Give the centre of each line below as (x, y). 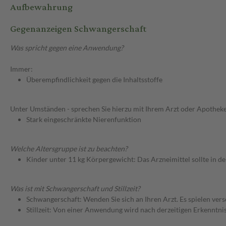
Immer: (21, 69)
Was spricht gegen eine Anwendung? (67, 48)
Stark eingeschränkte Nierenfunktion (84, 120)
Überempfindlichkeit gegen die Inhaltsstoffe (94, 80)
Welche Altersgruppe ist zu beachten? (69, 149)
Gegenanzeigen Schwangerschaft (78, 29)
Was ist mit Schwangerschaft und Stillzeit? (75, 189)
